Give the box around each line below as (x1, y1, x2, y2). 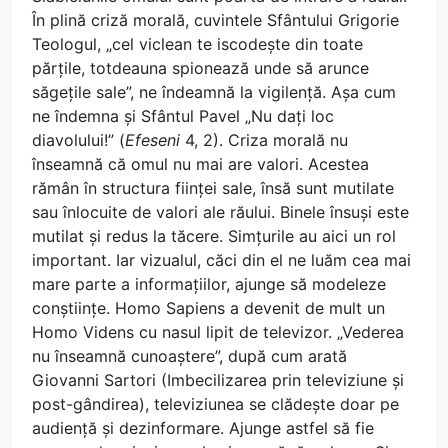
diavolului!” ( (32, 130, 125, 151)
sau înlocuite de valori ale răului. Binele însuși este (32, 202, 409, 223)
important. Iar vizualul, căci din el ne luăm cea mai (32, 250, 411, 271)
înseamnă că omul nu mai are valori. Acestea (32, 154, 369, 175)
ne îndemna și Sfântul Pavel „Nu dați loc (32, 106, 334, 127)
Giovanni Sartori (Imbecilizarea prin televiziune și (32, 370, 404, 391)
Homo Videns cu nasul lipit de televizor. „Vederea (32, 322, 404, 343)
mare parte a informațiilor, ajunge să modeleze (32, 274, 386, 295)
